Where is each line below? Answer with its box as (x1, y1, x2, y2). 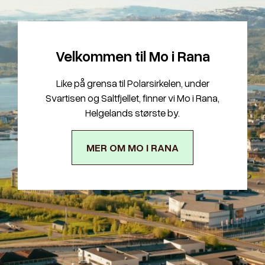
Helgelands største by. (85, 106, 180, 119)
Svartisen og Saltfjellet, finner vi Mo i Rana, (46, 91, 219, 104)
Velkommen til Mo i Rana (55, 46, 210, 64)
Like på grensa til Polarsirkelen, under (56, 76, 209, 89)
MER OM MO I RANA (86, 140, 179, 154)
